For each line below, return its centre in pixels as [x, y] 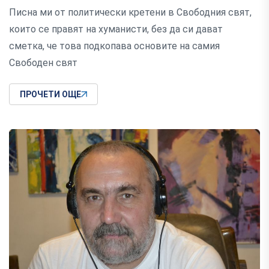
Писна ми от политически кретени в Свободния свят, [130, 13]
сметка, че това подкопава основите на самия [114, 46]
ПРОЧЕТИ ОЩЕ [50, 95]
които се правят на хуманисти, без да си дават [116, 29]
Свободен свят [43, 63]
